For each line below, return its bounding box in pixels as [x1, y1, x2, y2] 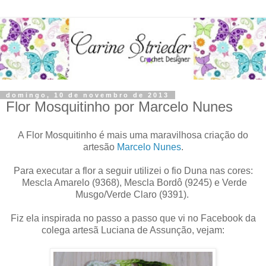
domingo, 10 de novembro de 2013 [6, 91, 169, 99]
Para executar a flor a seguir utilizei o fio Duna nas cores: [13, 165, 253, 176]
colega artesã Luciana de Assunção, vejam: [42, 224, 224, 235]
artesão [83, 141, 117, 152]
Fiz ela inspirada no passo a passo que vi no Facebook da [10, 213, 256, 223]
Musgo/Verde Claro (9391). [75, 189, 191, 199]
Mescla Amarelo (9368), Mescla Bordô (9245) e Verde [19, 177, 247, 188]
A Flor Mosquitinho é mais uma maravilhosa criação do [18, 129, 248, 140]
